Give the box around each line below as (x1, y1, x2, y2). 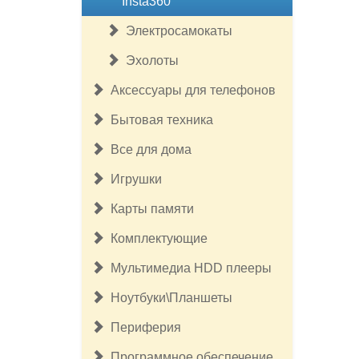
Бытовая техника (104, 113, 213, 127)
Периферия (104, 321, 181, 334)
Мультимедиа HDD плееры (104, 261, 272, 275)
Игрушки (104, 172, 162, 186)
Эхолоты (119, 54, 179, 67)
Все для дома (104, 143, 192, 156)
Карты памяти (104, 202, 194, 216)
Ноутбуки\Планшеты (104, 291, 232, 305)
